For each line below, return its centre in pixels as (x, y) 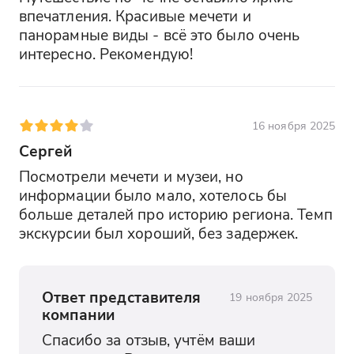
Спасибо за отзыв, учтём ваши (149, 340)
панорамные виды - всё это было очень (159, 35)
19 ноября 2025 (271, 296)
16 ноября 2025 (294, 126)
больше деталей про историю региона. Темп (175, 214)
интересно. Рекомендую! (105, 54)
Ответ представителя (121, 296)
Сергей (45, 150)
